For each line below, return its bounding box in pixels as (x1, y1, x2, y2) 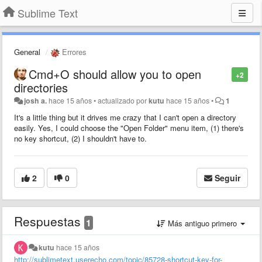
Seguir (215, 171, 240, 184)
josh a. (24, 95, 47, 106)
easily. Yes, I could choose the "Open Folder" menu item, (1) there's (14, 122, 244, 133)
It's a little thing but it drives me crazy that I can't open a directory (14, 111, 236, 123)
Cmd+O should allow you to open (29, 65, 201, 82)
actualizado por (98, 95, 149, 106)
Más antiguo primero (166, 217, 239, 229)
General (14, 46, 40, 57)
